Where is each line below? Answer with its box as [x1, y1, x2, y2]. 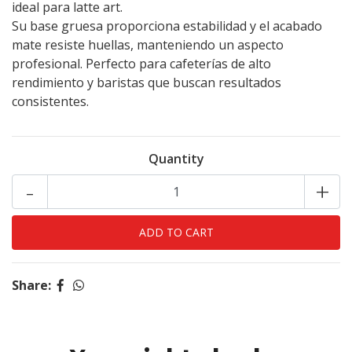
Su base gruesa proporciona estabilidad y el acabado [12, 17, 322, 35]
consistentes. [12, 93, 89, 110]
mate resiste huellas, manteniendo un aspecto [12, 36, 284, 53]
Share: [12, 277, 51, 294]
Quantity [148, 150, 204, 167]
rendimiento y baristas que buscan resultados [12, 74, 281, 91]
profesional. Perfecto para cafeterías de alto [12, 55, 271, 72]
